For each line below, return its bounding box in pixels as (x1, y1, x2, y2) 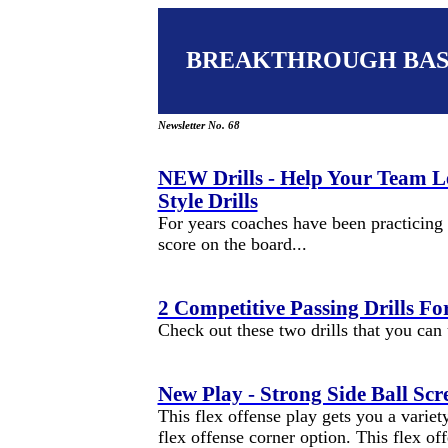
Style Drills (157, 190, 258, 212)
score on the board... (157, 234, 307, 254)
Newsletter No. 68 (157, 119, 240, 131)
